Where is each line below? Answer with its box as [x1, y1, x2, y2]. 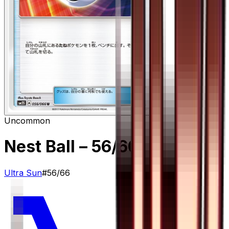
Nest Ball [4, 136, 75, 157]
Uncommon [4, 115, 50, 126]
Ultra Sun [4, 167, 42, 178]
